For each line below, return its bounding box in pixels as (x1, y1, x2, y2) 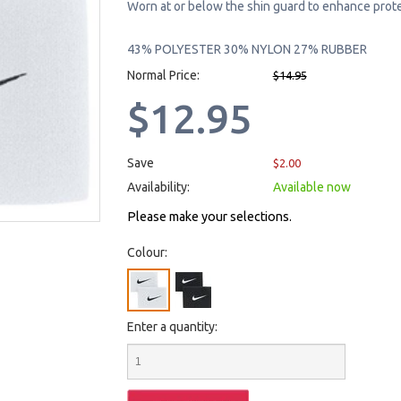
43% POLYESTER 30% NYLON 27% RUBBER (126, 42, 367, 56)
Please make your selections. (126, 209, 292, 224)
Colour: (126, 245, 167, 260)
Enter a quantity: (126, 320, 218, 334)
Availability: (126, 180, 190, 194)
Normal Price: (126, 68, 200, 82)
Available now (272, 180, 351, 194)
